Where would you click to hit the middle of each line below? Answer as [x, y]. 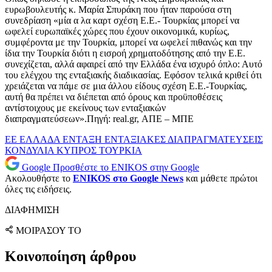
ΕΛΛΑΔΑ [41, 140]
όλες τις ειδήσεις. [38, 189]
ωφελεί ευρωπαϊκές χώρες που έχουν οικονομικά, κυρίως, [117, 32]
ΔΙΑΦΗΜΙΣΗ [32, 210]
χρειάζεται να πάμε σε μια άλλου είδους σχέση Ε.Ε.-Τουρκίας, [126, 86]
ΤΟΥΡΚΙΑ [121, 151]
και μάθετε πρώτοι [220, 178]
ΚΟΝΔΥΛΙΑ [31, 151]
